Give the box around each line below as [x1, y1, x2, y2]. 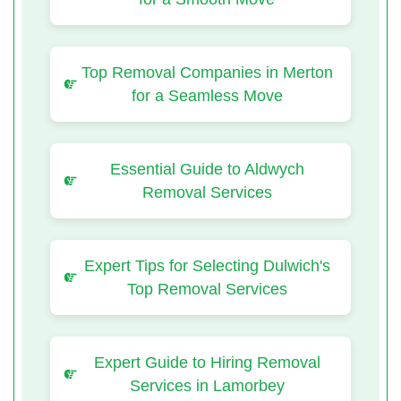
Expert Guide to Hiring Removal [93, 353, 320, 371]
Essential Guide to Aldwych [109, 159, 304, 178]
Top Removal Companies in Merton [81, 63, 333, 81]
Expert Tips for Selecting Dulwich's [83, 256, 330, 275]
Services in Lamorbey [129, 376, 285, 395]
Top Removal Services [126, 279, 287, 298]
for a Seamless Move [131, 86, 283, 105]
